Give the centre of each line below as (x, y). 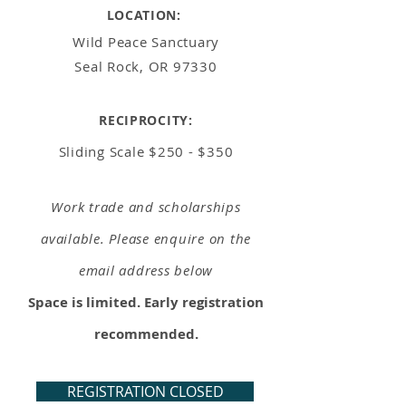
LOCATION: (146, 15)
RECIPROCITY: (146, 120)
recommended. (146, 334)
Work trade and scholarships (146, 207)
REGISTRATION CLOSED (145, 391)
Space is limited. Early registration (146, 302)
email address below (146, 270)
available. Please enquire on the (146, 238)
